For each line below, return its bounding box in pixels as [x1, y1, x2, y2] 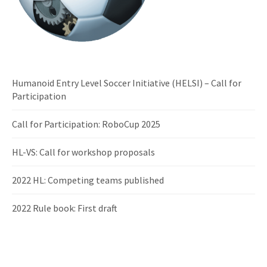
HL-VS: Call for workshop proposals [12, 146, 155, 159]
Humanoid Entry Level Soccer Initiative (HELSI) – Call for [12, 77, 241, 89]
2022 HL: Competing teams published [12, 174, 164, 187]
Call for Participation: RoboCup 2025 [12, 118, 160, 131]
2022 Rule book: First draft [12, 202, 117, 215]
